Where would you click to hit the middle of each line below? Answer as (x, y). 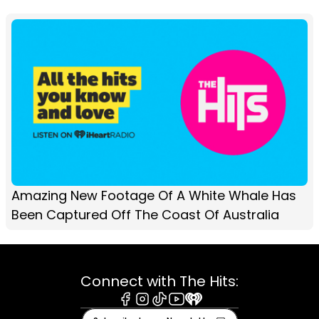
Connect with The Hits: (159, 281)
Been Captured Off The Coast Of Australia (145, 214)
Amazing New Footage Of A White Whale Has (154, 195)
